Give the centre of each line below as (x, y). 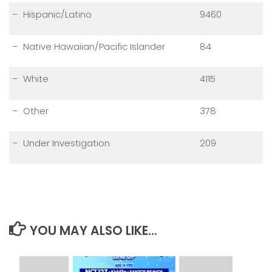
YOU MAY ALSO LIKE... (93, 230)
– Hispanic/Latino (52, 15)
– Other (30, 111)
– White (30, 79)
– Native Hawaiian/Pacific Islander (89, 47)
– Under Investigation (61, 143)
